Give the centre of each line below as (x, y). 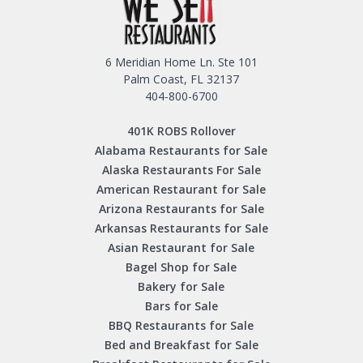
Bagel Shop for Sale (181, 267)
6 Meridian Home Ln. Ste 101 (181, 62)
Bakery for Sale (181, 287)
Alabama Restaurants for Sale (181, 151)
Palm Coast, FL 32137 (181, 79)
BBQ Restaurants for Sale (181, 326)
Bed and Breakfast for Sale (181, 345)
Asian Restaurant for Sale (181, 248)
